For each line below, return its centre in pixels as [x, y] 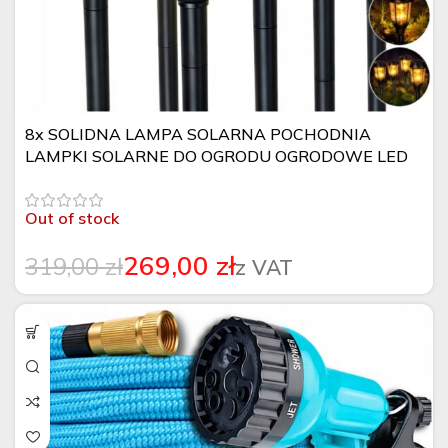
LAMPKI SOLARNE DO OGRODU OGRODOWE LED [216, 156]
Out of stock [72, 218]
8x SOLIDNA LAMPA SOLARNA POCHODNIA [198, 134]
